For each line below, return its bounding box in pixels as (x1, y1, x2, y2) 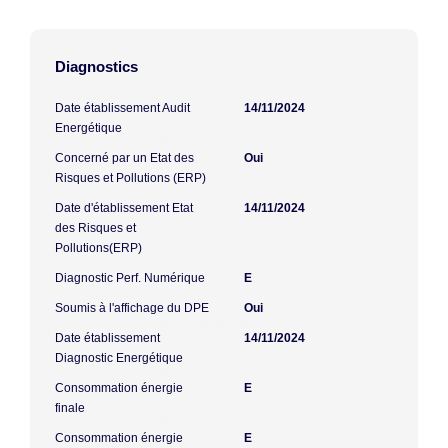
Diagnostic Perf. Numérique (55, 270, 205, 285)
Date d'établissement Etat (55, 200, 193, 215)
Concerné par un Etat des (55, 150, 194, 165)
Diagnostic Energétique (55, 350, 183, 365)
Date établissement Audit (55, 100, 190, 115)
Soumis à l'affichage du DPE (55, 300, 209, 315)
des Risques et (55, 220, 136, 235)
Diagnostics (55, 57, 138, 75)
